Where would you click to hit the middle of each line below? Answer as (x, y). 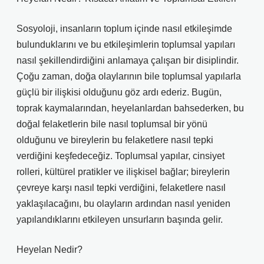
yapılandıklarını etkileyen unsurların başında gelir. (120, 220)
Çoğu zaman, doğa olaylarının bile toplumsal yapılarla (129, 76)
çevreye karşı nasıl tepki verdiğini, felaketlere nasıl (121, 188)
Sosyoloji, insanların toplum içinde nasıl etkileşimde (124, 29)
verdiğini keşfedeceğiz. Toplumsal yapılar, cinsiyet (121, 156)
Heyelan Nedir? (49, 250)
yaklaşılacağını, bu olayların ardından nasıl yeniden (123, 204)
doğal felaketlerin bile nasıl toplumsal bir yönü (112, 124)
